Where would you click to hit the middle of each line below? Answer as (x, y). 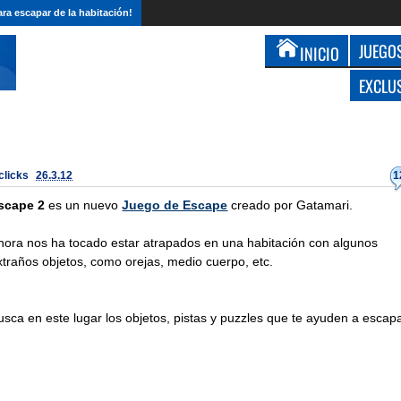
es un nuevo (84, 205)
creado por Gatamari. (290, 205)
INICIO (320, 53)
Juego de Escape (175, 205)
